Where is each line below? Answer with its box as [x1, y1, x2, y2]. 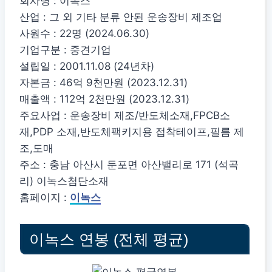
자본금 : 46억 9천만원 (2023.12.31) [19, 76, 188, 89]
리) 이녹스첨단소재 [19, 175, 109, 188]
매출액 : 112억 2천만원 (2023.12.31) [19, 93, 189, 106]
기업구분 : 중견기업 [19, 44, 111, 56]
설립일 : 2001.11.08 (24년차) [19, 60, 154, 73]
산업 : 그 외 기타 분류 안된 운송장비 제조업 [19, 11, 222, 24]
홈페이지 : [19, 191, 70, 204]
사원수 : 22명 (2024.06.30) [19, 27, 149, 40]
